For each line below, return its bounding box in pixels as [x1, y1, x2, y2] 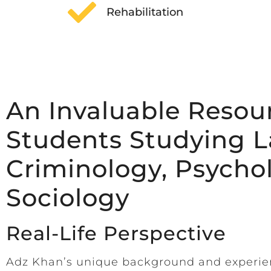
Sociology [6, 183, 129, 213]
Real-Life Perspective [6, 221, 226, 246]
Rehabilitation [106, 5, 183, 19]
